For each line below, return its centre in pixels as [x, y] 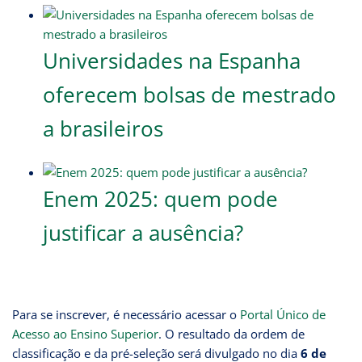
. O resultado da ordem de [232, 333]
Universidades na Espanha [171, 60]
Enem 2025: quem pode [160, 198]
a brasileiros [103, 128]
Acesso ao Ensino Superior [85, 333]
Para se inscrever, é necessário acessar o [126, 314]
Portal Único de [283, 314]
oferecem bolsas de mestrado [189, 94]
